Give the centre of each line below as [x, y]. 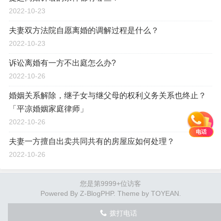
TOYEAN [165, 193]
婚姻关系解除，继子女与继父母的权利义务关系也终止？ [108, 95]
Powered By [60, 193]
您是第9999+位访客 [110, 184]
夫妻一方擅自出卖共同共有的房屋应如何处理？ [92, 141]
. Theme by [132, 193]
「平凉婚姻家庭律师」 [48, 109]
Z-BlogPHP [96, 193]
